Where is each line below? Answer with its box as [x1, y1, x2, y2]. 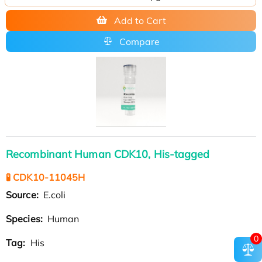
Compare [119, 35, 160, 47]
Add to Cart [113, 14, 166, 26]
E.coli [40, 188, 66, 201]
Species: [6, 212, 45, 225]
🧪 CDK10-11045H [6, 171, 85, 183]
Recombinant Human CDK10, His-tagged [6, 147, 210, 161]
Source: [6, 188, 41, 201]
